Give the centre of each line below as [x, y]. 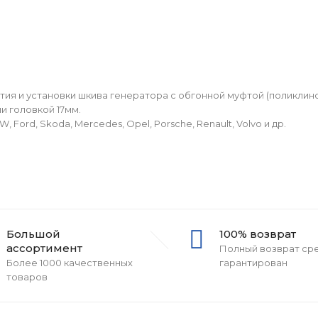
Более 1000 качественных [70, 263]
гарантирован [253, 263]
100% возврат [258, 234]
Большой [33, 234]
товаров [27, 277]
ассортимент [44, 248]
